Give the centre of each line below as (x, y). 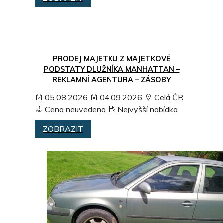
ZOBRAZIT (63, 129)
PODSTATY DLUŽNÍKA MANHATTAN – (111, 69)
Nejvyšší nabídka (147, 109)
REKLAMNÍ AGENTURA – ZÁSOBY (111, 79)
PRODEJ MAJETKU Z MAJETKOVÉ (111, 58)
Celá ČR (168, 97)
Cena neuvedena (74, 109)
